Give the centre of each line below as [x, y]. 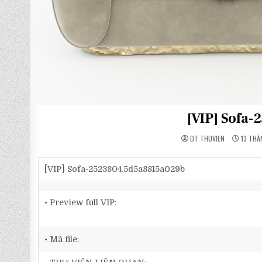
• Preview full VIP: [81, 202]
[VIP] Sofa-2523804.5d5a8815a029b [115, 169]
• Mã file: [62, 239]
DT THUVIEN [208, 138]
